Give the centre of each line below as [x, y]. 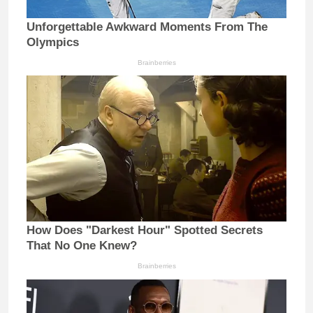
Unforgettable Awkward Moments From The [147, 27]
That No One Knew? [82, 246]
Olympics [53, 42]
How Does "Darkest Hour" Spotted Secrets [145, 231]
